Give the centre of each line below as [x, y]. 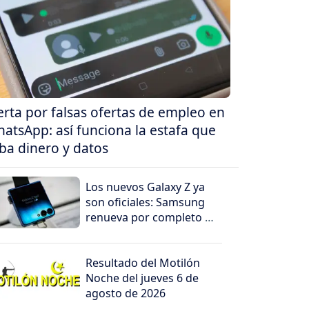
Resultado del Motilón [143, 263]
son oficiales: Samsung [146, 202]
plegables [111, 248]
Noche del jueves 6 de [142, 278]
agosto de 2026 [126, 293]
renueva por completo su [152, 218]
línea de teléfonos [132, 233]
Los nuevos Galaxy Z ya [146, 187]
